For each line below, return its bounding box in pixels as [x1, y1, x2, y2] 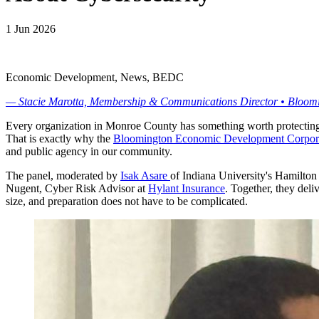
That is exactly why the [6, 132, 113, 145]
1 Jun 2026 [6, 22, 56, 35]
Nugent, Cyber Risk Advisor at [6, 182, 148, 194]
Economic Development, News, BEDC [6, 70, 184, 83]
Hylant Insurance [148, 182, 225, 194]
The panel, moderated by [6, 169, 120, 182]
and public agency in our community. [6, 145, 172, 157]
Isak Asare [120, 169, 170, 182]
